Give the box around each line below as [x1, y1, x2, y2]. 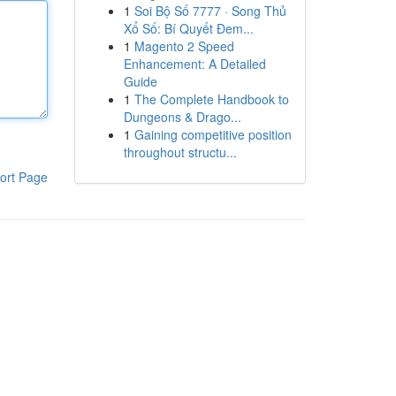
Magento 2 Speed [133, 37, 234, 55]
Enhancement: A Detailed [123, 55, 266, 72]
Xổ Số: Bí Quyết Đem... [123, 19, 254, 37]
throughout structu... [123, 143, 237, 161]
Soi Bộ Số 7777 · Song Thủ [133, 2, 286, 19]
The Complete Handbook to [133, 90, 289, 108]
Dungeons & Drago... [123, 108, 241, 126]
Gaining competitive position [133, 126, 292, 143]
